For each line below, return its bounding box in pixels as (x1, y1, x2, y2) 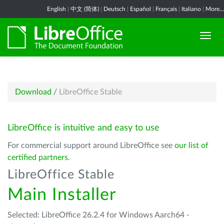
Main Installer (7, 186, 116, 203)
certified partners (7, 153, 68, 161)
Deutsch (103, 6, 125, 12)
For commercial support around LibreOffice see (7, 141, 174, 149)
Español (130, 6, 151, 12)
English (47, 6, 66, 12)
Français (155, 6, 177, 12)
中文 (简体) (70, 6, 99, 12)
